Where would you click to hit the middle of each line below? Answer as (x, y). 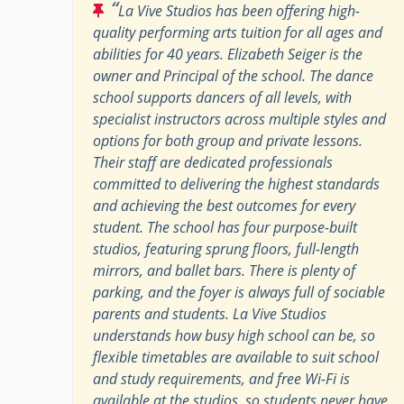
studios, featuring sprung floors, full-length (226, 248)
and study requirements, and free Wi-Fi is (221, 378)
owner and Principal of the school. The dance (233, 75)
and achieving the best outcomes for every (224, 205)
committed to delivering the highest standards (236, 184)
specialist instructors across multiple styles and (239, 119)
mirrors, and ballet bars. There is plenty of (224, 270)
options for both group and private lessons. (228, 140)
